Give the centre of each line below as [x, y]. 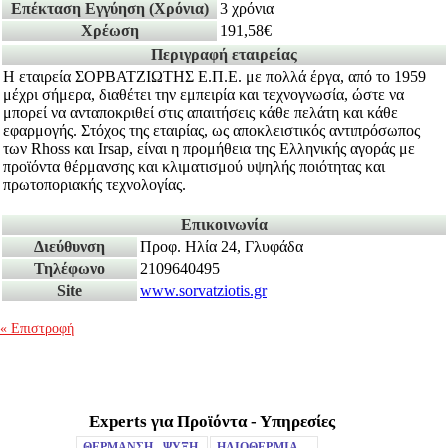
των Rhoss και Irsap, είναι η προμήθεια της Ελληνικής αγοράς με [209, 149]
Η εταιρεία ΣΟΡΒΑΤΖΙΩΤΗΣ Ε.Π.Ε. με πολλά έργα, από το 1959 [214, 77]
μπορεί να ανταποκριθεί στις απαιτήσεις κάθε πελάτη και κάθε [200, 113]
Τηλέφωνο [69, 269]
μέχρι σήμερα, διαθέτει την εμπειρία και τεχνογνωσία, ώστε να [203, 95]
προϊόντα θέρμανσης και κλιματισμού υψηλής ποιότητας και [194, 167]
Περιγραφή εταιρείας [224, 55]
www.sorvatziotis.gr [203, 291]
